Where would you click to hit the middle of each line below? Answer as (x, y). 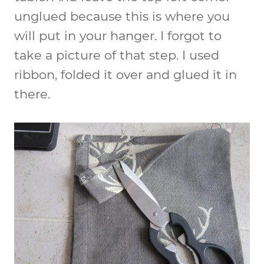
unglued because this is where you (122, 16)
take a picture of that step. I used (117, 55)
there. (32, 94)
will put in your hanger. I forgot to (118, 35)
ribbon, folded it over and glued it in (126, 74)
